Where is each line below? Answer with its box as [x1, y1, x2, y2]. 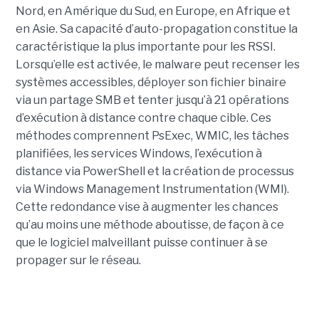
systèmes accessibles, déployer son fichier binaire [15, 75, 286, 90]
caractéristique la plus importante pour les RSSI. [15, 40, 276, 54]
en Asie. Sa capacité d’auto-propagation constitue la [15, 22, 298, 36]
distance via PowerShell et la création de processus [15, 164, 294, 179]
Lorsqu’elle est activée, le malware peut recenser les [15, 58, 300, 72]
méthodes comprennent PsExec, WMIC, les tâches [15, 129, 289, 143]
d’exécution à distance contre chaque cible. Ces [15, 111, 271, 125]
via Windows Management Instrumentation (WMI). [15, 182, 289, 197]
